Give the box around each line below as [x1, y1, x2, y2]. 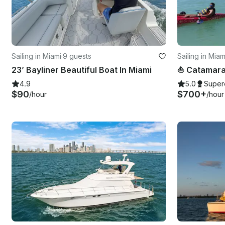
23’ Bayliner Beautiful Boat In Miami [12, 64, 152, 75]
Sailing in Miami [12, 51, 61, 60]
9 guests [63, 51, 91, 60]
